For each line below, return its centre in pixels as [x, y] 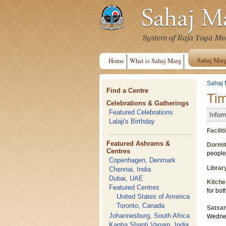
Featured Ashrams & [138, 144]
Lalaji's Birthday [132, 121]
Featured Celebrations [141, 112]
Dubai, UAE [126, 178]
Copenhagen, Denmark [143, 160]
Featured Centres [134, 187]
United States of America [153, 196]
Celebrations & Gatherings [148, 103]
